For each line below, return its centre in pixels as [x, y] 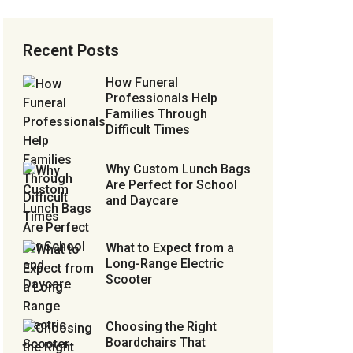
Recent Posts [71, 50]
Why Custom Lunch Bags [178, 169]
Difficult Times [148, 130]
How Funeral [142, 82]
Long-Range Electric [165, 264]
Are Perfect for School [171, 185]
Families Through [156, 114]
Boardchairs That [156, 342]
